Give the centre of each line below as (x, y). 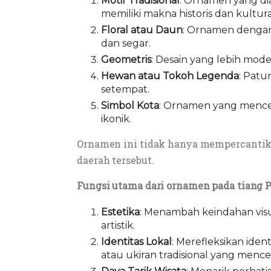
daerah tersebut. (116, 160)
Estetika (120, 212)
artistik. (118, 226)
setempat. (125, 90)
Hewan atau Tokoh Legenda (170, 76)
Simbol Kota (130, 106)
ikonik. (116, 119)
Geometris (126, 60)
